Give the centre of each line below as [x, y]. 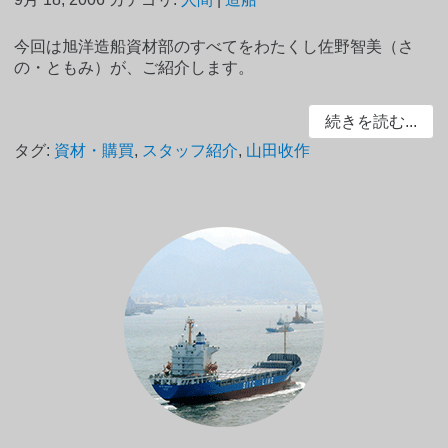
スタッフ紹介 [190, 150]
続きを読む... [370, 122]
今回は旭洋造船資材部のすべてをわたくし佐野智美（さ [214, 47]
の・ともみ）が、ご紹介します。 [134, 68]
